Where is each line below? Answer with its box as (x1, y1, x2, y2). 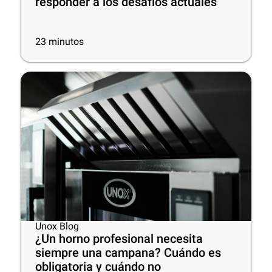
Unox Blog (35, 220, 79, 232)
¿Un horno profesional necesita (35, 231, 203, 246)
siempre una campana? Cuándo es (35, 245, 221, 260)
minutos (49, 36, 84, 47)
